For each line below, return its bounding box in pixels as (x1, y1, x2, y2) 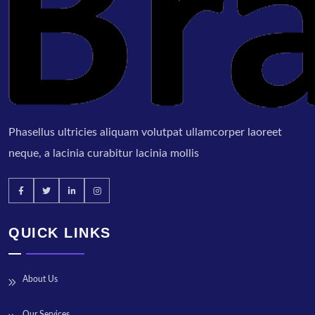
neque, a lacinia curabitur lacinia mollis (8, 148, 199, 160)
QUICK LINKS (8, 225, 111, 241)
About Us (22, 275, 58, 284)
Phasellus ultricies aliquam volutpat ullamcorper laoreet (8, 127, 282, 139)
